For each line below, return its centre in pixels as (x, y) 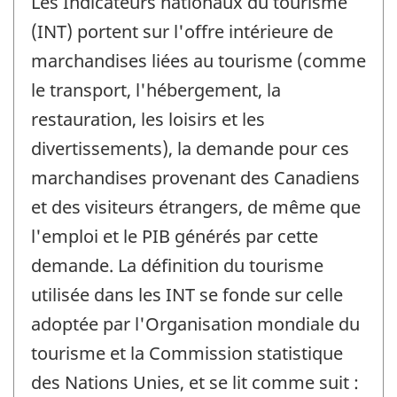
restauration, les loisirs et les (148, 120)
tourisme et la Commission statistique (187, 354)
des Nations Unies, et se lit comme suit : (195, 383)
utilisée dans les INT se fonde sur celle (187, 295)
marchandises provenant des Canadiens (195, 178)
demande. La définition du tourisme (177, 266)
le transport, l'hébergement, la (156, 90)
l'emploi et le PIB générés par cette (175, 237)
